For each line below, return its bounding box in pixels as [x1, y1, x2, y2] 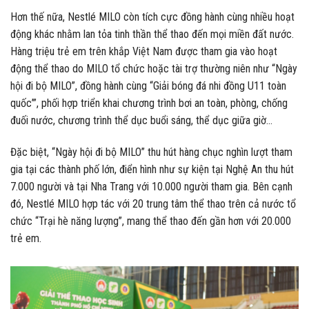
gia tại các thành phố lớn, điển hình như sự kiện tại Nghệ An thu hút [10, 163, 294, 177]
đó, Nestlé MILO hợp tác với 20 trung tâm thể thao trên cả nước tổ [10, 197, 296, 211]
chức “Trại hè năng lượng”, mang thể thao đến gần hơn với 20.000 [10, 215, 291, 228]
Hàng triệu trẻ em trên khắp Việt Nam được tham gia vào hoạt [10, 45, 277, 59]
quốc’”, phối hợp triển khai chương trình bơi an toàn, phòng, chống [10, 97, 288, 110]
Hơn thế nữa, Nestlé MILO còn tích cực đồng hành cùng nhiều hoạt [10, 10, 295, 24]
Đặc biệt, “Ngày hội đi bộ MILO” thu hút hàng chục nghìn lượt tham [10, 146, 292, 159]
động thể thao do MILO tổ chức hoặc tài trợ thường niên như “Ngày [10, 62, 297, 76]
